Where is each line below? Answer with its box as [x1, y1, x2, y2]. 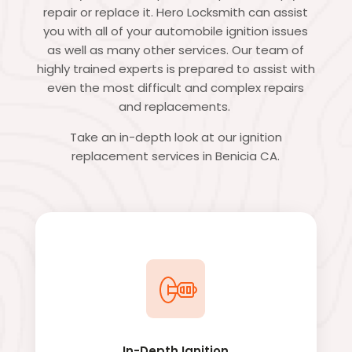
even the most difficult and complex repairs [47, 79, 305, 96]
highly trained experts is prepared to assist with [36, 60, 315, 77]
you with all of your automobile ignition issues [43, 22, 309, 39]
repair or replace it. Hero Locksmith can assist [43, 3, 309, 20]
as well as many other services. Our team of [47, 41, 305, 58]
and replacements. [118, 97, 233, 115]
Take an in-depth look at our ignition [69, 128, 282, 145]
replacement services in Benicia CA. [71, 147, 280, 164]
